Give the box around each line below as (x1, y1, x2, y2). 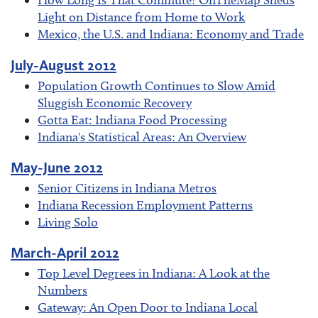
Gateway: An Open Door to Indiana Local (38, 299, 258, 315)
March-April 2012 (11, 243, 119, 261)
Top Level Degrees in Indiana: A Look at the (38, 265, 270, 281)
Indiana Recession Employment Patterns (38, 197, 253, 213)
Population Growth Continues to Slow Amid (38, 77, 276, 94)
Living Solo (38, 214, 99, 230)
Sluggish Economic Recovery (38, 94, 192, 111)
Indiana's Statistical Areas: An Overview (38, 128, 247, 145)
